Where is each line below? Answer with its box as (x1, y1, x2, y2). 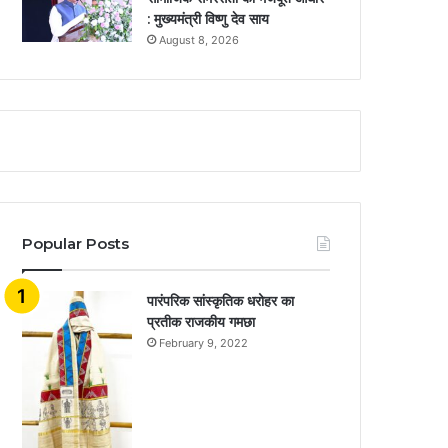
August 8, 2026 (159, 32, 240, 47)
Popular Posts (22, 233, 130, 253)
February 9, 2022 (159, 335, 249, 350)
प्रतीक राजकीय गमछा (147, 312, 256, 331)
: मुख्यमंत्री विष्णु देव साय (147, 9, 270, 28)
